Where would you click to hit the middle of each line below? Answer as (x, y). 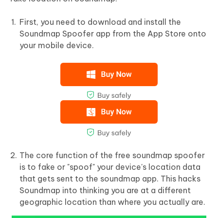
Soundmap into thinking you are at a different (105, 191)
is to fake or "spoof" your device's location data (110, 167)
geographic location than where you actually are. (112, 202)
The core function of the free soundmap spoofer (112, 155)
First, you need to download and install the (100, 22)
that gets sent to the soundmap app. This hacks (110, 179)
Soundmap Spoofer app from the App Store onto (113, 34)
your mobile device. (57, 45)
